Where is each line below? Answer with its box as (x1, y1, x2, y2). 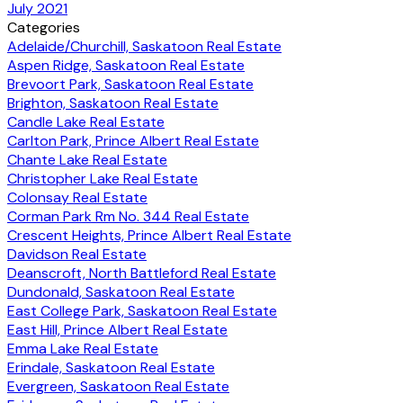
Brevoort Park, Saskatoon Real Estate (7, 74, 254, 94)
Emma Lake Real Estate (7, 338, 158, 358)
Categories (7, 17, 80, 37)
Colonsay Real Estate (7, 187, 148, 207)
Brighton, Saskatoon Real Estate (7, 93, 219, 112)
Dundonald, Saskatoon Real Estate (7, 282, 235, 301)
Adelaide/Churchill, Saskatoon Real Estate (7, 36, 282, 56)
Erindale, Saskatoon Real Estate (7, 357, 215, 377)
